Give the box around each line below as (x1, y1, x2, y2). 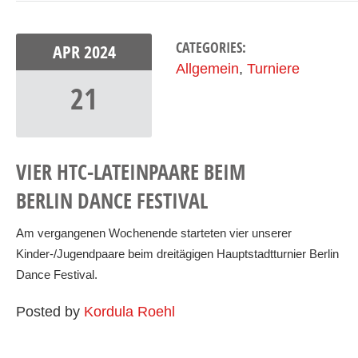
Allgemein (176, 61, 239, 77)
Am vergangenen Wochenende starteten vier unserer (16, 226, 292, 240)
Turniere (247, 61, 300, 77)
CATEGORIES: (176, 38, 246, 58)
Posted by (16, 304, 84, 320)
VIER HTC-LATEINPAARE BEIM (16, 157, 245, 186)
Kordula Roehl (84, 304, 175, 320)
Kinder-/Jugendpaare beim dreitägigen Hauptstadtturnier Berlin (16, 247, 339, 261)
